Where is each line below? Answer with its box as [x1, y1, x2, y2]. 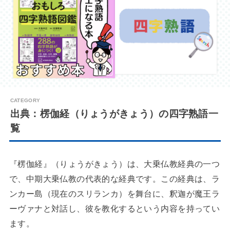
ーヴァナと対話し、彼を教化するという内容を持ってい [9, 204, 220, 214]
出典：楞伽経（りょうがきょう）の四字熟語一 [10, 108, 219, 120]
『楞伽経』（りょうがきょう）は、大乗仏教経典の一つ [9, 159, 220, 169]
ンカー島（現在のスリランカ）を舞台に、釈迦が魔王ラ [9, 189, 220, 199]
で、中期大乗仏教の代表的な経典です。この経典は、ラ [9, 174, 220, 184]
